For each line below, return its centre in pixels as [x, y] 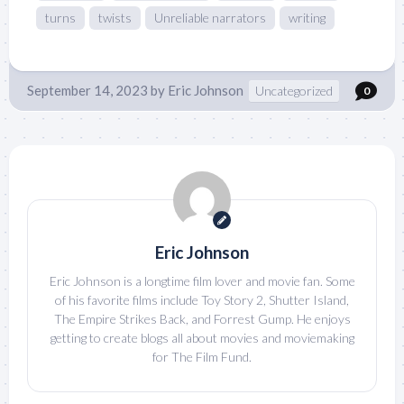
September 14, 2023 [87, 90]
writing [307, 17]
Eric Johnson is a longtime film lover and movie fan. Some [202, 280]
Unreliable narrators [210, 17]
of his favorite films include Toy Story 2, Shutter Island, [202, 299]
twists [115, 17]
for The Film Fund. [202, 356]
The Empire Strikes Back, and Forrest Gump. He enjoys [202, 318]
